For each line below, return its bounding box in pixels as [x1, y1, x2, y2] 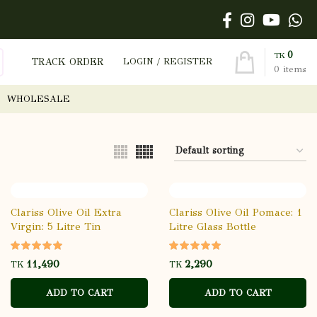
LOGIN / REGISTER [123, 56, 212, 67]
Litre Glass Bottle [169, 220, 256, 233]
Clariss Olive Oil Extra [11, 206, 122, 219]
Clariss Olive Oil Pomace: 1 [169, 206, 302, 219]
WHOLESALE [7, 93, 70, 105]
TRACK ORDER [32, 55, 103, 68]
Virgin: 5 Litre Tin [11, 220, 101, 233]
